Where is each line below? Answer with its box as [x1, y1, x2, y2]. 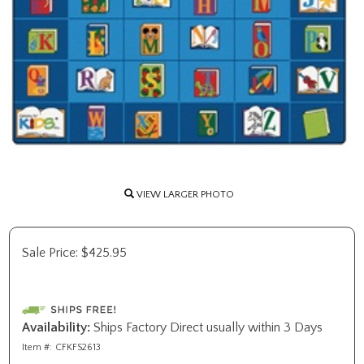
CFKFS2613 [55, 342, 101, 353]
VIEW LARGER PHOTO [134, 189, 234, 201]
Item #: [22, 342, 52, 353]
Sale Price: [22, 245, 78, 260]
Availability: [22, 320, 90, 335]
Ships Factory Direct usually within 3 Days [90, 320, 323, 335]
